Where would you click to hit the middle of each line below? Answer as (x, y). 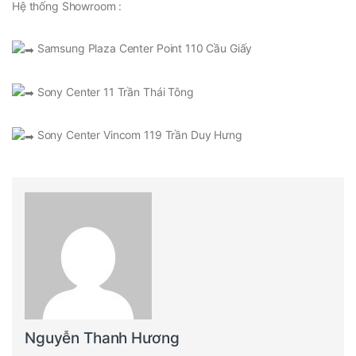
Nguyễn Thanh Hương (102, 338)
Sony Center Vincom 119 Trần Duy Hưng (138, 135)
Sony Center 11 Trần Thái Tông (114, 91)
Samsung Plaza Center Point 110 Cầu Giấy (143, 48)
